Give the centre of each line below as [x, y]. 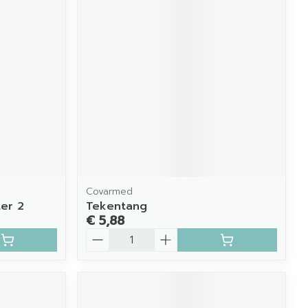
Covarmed [110, 192]
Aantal [103, 235]
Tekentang [117, 207]
